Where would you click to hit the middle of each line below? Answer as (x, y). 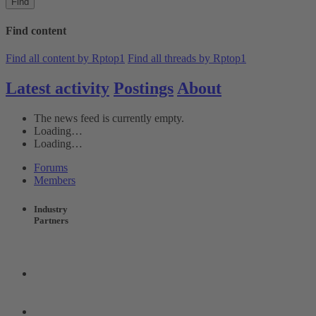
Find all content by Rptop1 (65, 58)
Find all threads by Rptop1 (187, 58)
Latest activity (57, 88)
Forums (51, 167)
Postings (144, 88)
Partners (51, 220)
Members (55, 180)
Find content (36, 30)
